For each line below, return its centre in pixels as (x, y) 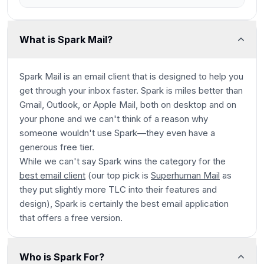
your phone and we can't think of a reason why (114, 119)
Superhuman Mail (185, 175)
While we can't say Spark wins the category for (116, 161)
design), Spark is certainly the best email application (124, 204)
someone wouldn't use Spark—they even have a (117, 133)
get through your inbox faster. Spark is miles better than (131, 90)
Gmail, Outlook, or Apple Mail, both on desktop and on (128, 105)
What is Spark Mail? (66, 39)
